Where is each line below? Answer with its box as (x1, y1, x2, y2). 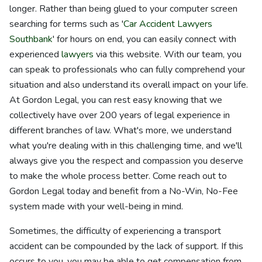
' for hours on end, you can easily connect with (53, 33, 236, 46)
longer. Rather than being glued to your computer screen (9, 2, 237, 15)
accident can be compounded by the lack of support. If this (9, 240, 243, 253)
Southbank (9, 33, 53, 46)
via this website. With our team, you (94, 48, 242, 61)
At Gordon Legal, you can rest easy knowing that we (9, 94, 222, 106)
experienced (9, 48, 61, 61)
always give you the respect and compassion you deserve (9, 154, 243, 167)
